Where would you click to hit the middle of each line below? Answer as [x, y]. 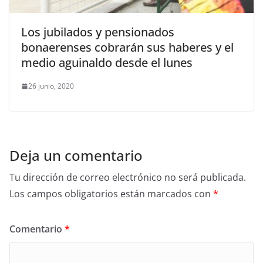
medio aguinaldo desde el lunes [107, 63]
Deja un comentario [76, 155]
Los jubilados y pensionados [98, 32]
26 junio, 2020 [51, 86]
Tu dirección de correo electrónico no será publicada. [128, 177]
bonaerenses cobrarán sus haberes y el [127, 47]
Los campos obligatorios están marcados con [111, 194]
